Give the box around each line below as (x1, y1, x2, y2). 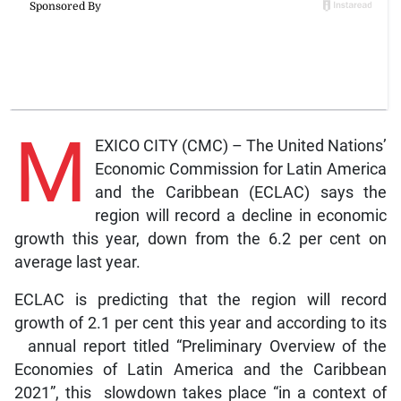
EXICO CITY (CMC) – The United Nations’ (94, 137, 388, 156)
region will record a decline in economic (94, 207, 388, 226)
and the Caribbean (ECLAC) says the (94, 183, 388, 202)
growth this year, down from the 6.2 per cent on (13, 230, 388, 249)
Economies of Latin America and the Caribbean (13, 361, 388, 380)
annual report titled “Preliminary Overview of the (13, 337, 388, 356)
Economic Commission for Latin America (94, 160, 388, 179)
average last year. (13, 253, 141, 272)
